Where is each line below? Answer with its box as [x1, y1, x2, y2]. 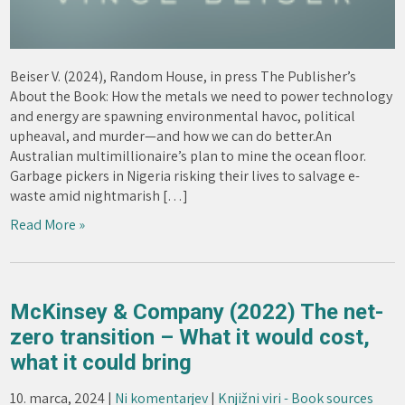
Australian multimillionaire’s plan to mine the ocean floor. [10, 146, 367, 165]
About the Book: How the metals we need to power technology [10, 86, 393, 106]
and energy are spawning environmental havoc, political [10, 106, 356, 126]
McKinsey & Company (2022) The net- [10, 298, 384, 325]
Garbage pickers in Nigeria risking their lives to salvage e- [10, 165, 361, 185]
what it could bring [10, 349, 193, 375]
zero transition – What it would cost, [10, 324, 371, 350]
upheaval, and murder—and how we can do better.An [10, 126, 333, 146]
